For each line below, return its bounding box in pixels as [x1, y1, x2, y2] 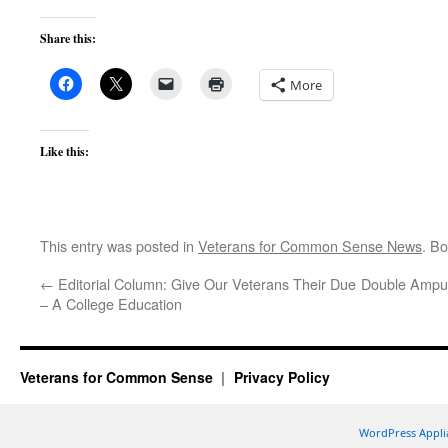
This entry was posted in [40, 235, 198, 256]
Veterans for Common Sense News [198, 235, 422, 256]
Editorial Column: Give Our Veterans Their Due [54, 273, 356, 294]
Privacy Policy [233, 367, 330, 387]
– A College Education [40, 293, 182, 314]
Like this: [40, 143, 89, 160]
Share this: [40, 30, 96, 47]
